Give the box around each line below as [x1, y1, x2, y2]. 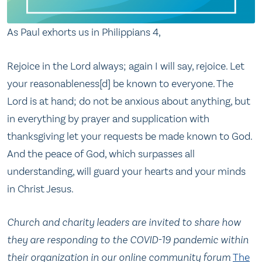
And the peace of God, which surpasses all [7, 147, 195, 160]
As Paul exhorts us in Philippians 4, [7, 26, 161, 39]
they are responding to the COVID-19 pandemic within [7, 233, 249, 247]
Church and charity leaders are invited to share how [7, 216, 241, 229]
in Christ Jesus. [7, 182, 74, 195]
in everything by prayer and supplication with [7, 112, 209, 125]
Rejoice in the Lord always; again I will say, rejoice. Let [7, 59, 244, 73]
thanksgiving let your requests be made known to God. [7, 129, 252, 143]
